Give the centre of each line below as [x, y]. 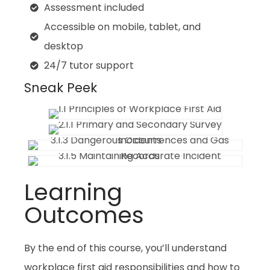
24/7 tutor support [89, 66]
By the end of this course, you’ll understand [125, 248]
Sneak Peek [61, 88]
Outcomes [84, 215]
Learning [73, 192]
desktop [63, 46]
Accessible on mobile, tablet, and [122, 27]
